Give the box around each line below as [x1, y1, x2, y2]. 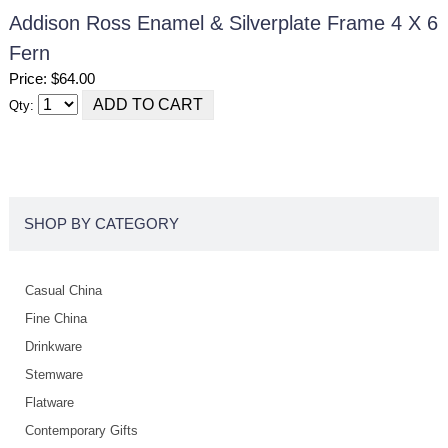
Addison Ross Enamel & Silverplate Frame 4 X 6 [8, 12, 438, 34]
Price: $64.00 [8, 70, 95, 87]
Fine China [25, 311, 88, 327]
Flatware [25, 395, 75, 411]
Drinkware [25, 339, 83, 355]
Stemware [25, 367, 84, 383]
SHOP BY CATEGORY [24, 215, 180, 233]
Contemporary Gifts [25, 423, 139, 439]
